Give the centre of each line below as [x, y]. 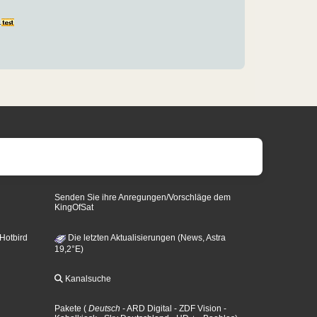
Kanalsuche [87, 279]
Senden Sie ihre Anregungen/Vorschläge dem [143, 197]
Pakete [68, 309]
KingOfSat [74, 207]
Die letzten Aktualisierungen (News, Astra [146, 238]
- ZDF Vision [197, 309]
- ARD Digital [146, 309]
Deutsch [105, 309]
